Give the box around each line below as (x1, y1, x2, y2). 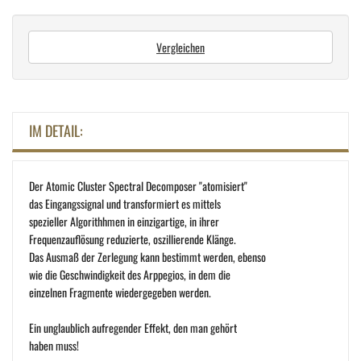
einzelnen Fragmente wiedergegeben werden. (29, 284, 211, 301)
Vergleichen (156, 39, 205, 56)
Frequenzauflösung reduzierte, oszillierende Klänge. (29, 230, 236, 248)
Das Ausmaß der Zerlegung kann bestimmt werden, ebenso (29, 248, 266, 266)
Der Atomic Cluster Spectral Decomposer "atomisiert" (29, 177, 247, 195)
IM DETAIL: (29, 120, 83, 142)
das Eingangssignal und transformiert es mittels (29, 195, 221, 213)
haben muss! (29, 337, 79, 355)
